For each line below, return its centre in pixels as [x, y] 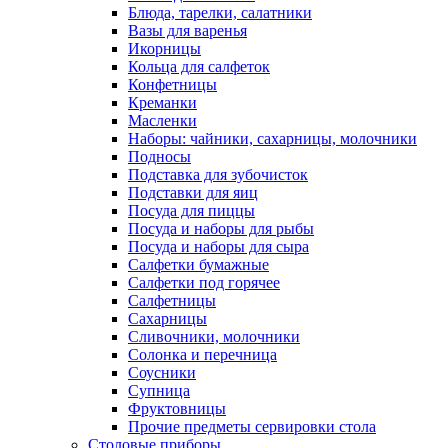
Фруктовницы [177, 408]
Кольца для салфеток [199, 66]
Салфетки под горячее [204, 282]
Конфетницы [172, 84]
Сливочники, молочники [214, 336]
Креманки [162, 102]
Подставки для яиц [193, 192]
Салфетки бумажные [198, 264]
